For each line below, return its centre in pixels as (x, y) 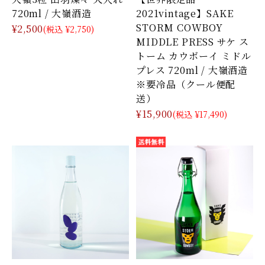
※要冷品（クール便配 (186, 84)
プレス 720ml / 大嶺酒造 (192, 70)
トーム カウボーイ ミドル (194, 55)
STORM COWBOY (180, 27)
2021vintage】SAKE (185, 13)
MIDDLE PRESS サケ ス (193, 41)
